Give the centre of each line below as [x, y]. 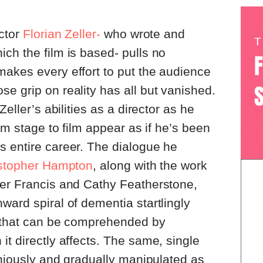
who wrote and [143, 34]
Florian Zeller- [61, 34]
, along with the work [150, 166]
